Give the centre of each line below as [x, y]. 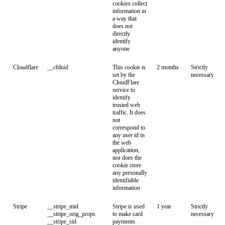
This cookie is [129, 67]
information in [129, 11]
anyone [121, 49]
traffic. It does [129, 113]
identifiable [126, 180]
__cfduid [58, 67]
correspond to [129, 128]
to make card [128, 214]
